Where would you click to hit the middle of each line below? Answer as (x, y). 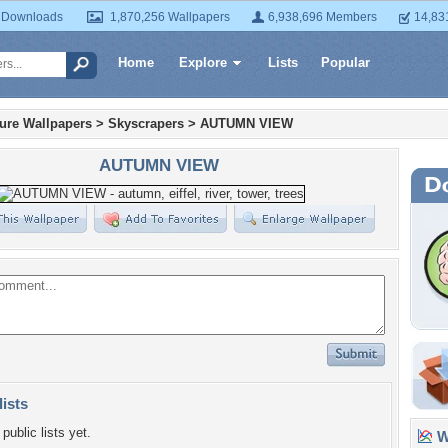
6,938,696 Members (322, 17)
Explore (203, 62)
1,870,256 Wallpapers (170, 17)
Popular (345, 62)
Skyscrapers (146, 123)
